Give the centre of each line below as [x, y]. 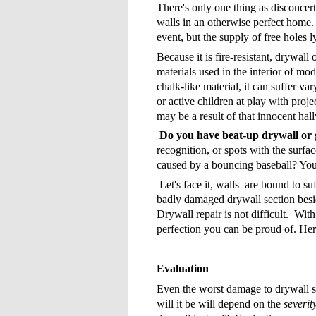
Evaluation [183, 269]
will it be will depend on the [220, 303]
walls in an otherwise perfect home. [235, 22]
